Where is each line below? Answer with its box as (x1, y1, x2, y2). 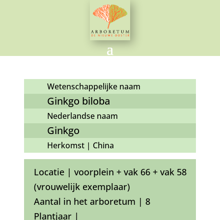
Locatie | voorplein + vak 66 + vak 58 (34, 166, 187, 178)
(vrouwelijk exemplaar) (34, 181, 130, 193)
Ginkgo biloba (47, 94, 110, 108)
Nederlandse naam (47, 110, 118, 122)
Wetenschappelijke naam (47, 81, 140, 92)
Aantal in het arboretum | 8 (34, 195, 150, 208)
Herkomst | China (47, 140, 114, 151)
